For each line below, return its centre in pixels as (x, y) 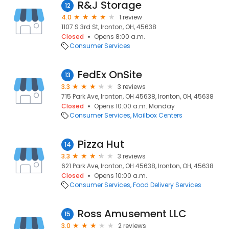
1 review (131, 17)
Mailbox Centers (158, 115)
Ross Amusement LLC (132, 214)
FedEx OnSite (110, 75)
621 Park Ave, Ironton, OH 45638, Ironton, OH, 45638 (138, 166)
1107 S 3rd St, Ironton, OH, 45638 (109, 27)
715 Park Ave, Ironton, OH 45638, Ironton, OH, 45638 (138, 96)
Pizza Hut (101, 144)
